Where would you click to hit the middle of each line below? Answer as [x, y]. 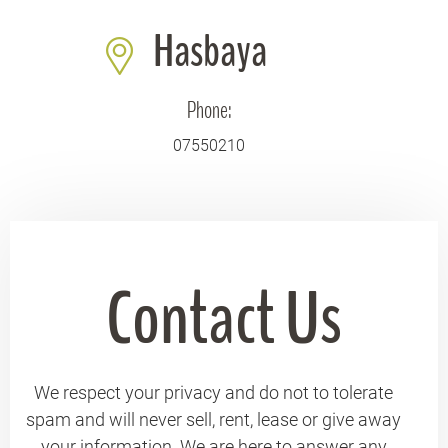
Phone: [209, 110]
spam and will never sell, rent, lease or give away [214, 419]
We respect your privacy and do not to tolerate [214, 392]
